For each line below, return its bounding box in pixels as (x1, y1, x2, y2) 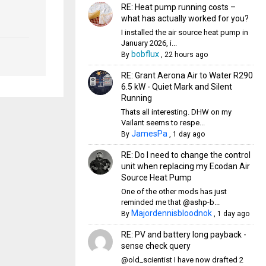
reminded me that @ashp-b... (121, 198, 220, 207)
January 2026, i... (121, 39, 177, 47)
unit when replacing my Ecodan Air (121, 161, 250, 171)
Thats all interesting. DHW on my (121, 107, 232, 116)
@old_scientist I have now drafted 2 (121, 255, 243, 264)
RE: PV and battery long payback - (121, 230, 246, 239)
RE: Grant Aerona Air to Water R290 (121, 71, 253, 80)
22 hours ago (164, 50, 208, 59)
